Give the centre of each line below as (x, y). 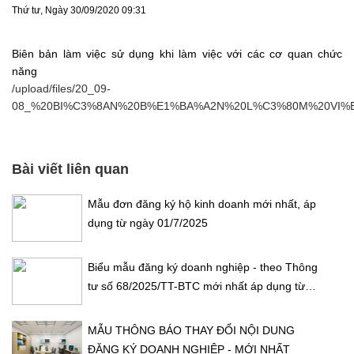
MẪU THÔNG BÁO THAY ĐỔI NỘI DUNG (191, 330)
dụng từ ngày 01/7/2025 (149, 223)
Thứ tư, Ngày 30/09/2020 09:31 (79, 10)
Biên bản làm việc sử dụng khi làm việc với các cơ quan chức (177, 54)
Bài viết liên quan (70, 169)
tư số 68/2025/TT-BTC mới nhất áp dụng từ (196, 286)
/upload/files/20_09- (61, 88)
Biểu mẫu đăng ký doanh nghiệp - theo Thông (203, 267)
